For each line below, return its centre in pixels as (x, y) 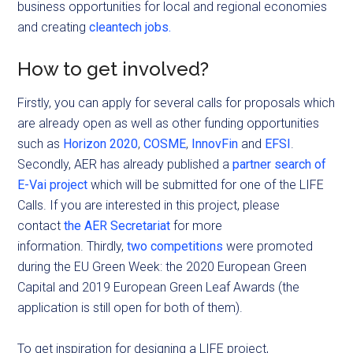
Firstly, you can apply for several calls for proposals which (176, 103)
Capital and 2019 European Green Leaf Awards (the (159, 287)
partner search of (280, 164)
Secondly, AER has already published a (125, 164)
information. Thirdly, (72, 246)
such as (41, 144)
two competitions (175, 246)
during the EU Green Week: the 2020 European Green (162, 267)
